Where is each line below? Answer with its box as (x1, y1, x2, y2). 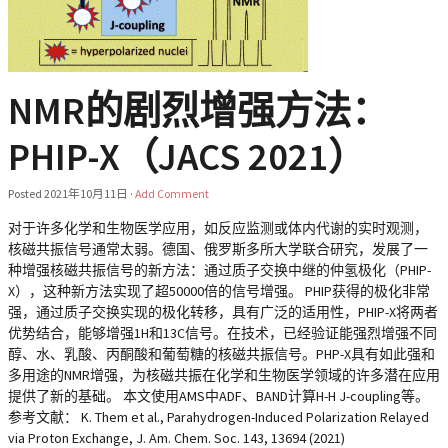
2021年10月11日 (44, 186, 128, 201)
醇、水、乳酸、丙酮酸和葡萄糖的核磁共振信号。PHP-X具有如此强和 (8, 345, 435, 363)
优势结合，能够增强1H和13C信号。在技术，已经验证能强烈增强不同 (8, 324, 437, 342)
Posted (8, 186, 44, 201)
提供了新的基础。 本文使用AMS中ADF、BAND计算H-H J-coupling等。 (8, 387, 429, 405)
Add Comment (135, 186, 209, 201)
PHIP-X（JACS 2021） (8, 132, 366, 180)
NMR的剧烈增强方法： (8, 86, 389, 134)
